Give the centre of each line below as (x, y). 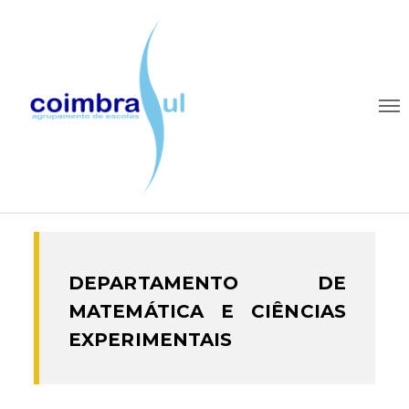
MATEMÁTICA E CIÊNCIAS (207, 312)
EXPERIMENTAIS (151, 340)
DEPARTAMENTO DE (207, 283)
